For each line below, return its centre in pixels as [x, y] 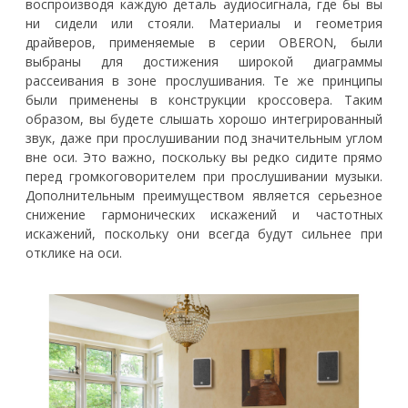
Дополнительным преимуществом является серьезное [204, 195]
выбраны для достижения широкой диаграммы [204, 61]
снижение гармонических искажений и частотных [204, 214]
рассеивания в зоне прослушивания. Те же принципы [204, 80]
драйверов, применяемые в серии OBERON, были [204, 42]
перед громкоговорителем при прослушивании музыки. [204, 176]
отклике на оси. [74, 252]
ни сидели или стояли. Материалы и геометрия [204, 23]
